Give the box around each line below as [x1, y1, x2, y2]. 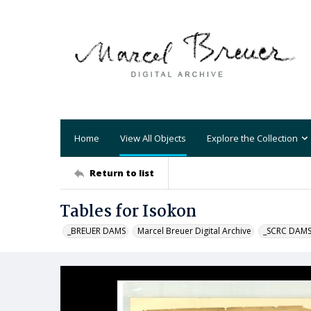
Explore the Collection [207, 131, 298, 144]
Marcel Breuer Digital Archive [137, 225, 251, 237]
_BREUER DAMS [67, 225, 126, 237]
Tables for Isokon [60, 199, 196, 225]
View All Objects [120, 131, 186, 144]
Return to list [90, 166, 154, 179]
